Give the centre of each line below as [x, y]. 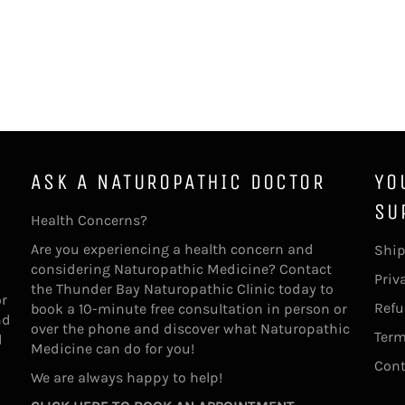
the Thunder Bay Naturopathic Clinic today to [182, 288]
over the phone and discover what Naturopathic [190, 328]
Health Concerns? [89, 220]
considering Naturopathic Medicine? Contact [181, 268]
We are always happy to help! [127, 377]
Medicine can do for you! [113, 348]
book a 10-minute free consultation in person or [189, 308]
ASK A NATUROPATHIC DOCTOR [178, 181]
